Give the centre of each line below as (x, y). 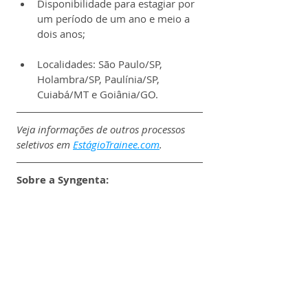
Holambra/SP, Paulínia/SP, (100, 79)
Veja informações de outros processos (102, 130)
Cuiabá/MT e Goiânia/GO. (98, 95)
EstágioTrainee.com (116, 145)
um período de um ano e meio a (115, 19)
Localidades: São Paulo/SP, (101, 64)
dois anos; (61, 34)
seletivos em (45, 145)
